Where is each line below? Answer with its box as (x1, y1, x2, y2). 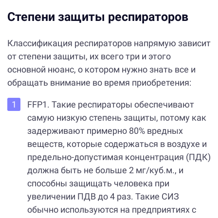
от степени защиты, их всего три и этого (7, 51, 171, 62)
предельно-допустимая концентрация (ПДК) (27, 152, 211, 163)
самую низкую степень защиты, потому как (27, 112, 206, 123)
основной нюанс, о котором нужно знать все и (7, 64, 196, 75)
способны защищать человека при (27, 178, 169, 189)
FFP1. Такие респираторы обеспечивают (27, 99, 194, 110)
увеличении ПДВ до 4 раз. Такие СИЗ (27, 191, 179, 202)
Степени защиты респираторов (7, 9, 188, 24)
